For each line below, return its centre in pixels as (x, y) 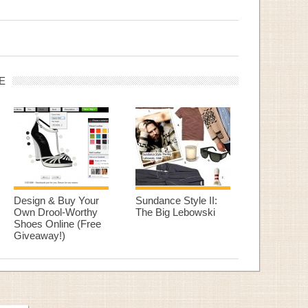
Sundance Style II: (176, 200)
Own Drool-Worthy (56, 212)
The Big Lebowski (175, 212)
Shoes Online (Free (57, 224)
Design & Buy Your (56, 200)
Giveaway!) (40, 235)
